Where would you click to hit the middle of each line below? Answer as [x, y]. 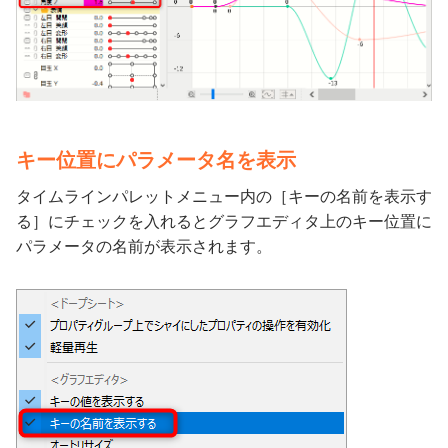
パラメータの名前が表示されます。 [144, 246]
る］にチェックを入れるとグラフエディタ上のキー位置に [224, 221]
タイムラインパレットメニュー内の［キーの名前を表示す [224, 196]
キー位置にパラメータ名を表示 [156, 159]
